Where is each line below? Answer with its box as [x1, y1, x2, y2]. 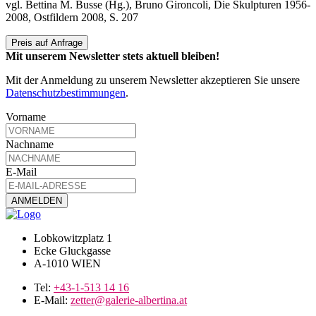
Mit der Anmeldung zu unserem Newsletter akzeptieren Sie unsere [6, 74, 300, 87]
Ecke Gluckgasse [34, 245, 111, 257]
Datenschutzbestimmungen [6, 87, 126, 99]
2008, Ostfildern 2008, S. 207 [6, 11, 138, 24]
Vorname [6, 111, 46, 123]
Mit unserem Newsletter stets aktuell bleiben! [6, 50, 219, 63]
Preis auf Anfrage [11, 37, 83, 49]
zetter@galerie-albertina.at [71, 294, 187, 307]
